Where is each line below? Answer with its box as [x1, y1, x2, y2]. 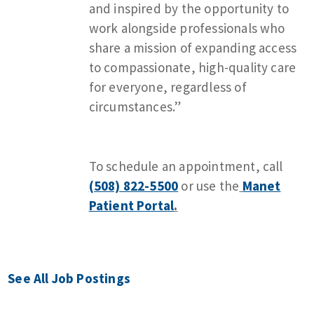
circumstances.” [88, 97, 182, 115]
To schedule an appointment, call [88, 157, 283, 175]
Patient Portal [88, 196, 175, 214]
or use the [178, 177, 240, 194]
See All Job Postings [8, 269, 131, 287]
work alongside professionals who [88, 19, 285, 36]
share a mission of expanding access [88, 39, 297, 56]
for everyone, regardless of [88, 78, 247, 95]
